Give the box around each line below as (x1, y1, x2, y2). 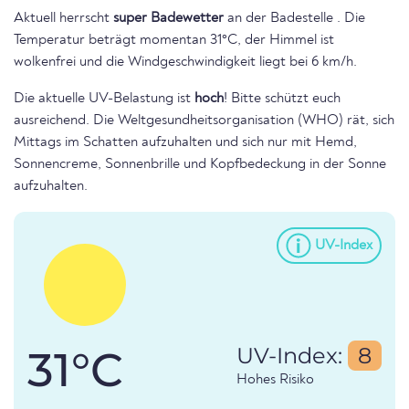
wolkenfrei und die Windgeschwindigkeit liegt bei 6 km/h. (14, 55, 357, 70)
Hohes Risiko (236, 372, 314, 388)
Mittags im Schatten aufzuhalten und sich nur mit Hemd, (14, 135, 357, 151)
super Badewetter (113, 11, 224, 26)
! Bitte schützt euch (224, 91, 341, 107)
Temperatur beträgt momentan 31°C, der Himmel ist (14, 33, 334, 48)
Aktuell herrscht (14, 11, 113, 26)
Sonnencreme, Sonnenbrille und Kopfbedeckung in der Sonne (14, 157, 386, 173)
